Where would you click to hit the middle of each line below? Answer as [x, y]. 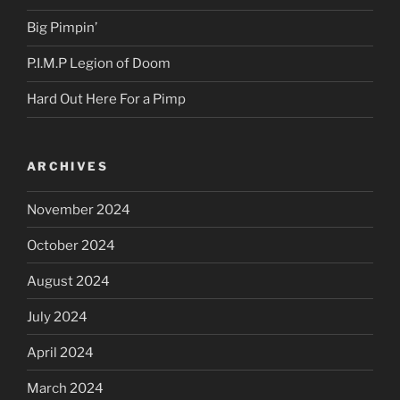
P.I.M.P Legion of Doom [99, 64]
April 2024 [60, 352]
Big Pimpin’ [62, 28]
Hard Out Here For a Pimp [106, 100]
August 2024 [68, 281]
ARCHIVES [67, 166]
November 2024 [79, 209]
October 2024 [71, 245]
